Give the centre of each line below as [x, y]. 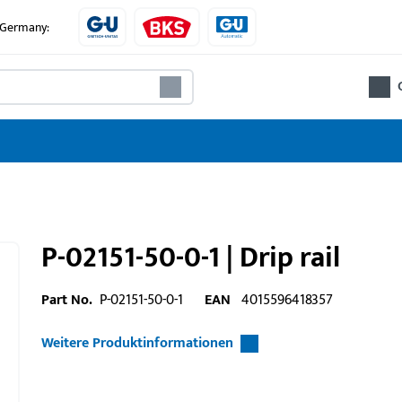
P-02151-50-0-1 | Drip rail [191, 258]
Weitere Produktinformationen [137, 343]
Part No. [67, 300]
